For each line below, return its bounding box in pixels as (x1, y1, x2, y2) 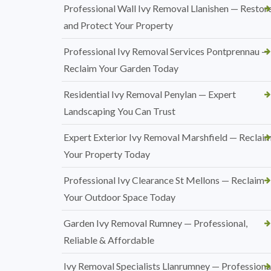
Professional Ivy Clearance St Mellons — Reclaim (64, 174, 264, 186)
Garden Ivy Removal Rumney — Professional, (64, 217, 247, 229)
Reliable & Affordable (64, 234, 154, 246)
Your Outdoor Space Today (64, 191, 175, 203)
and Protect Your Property (64, 19, 173, 31)
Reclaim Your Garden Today (64, 62, 178, 74)
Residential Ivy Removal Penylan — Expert (64, 88, 236, 100)
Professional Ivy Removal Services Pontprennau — (64, 45, 269, 57)
